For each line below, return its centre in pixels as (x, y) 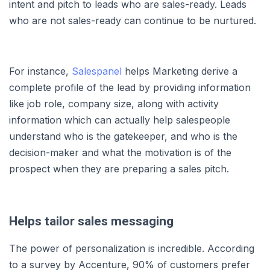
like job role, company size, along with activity (114, 103)
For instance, (40, 71)
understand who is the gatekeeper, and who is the (123, 136)
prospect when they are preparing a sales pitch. (119, 168)
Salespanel (97, 71)
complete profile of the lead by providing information (130, 87)
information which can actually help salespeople (120, 120)
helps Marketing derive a (180, 71)
